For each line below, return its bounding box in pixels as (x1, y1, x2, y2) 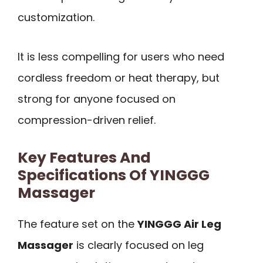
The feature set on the (18, 216, 137, 231)
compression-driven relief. (18, 112, 156, 127)
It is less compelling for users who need (18, 49, 224, 64)
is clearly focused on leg (73, 237, 204, 252)
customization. (18, 10, 95, 25)
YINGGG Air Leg (137, 216, 221, 231)
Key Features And (18, 147, 151, 168)
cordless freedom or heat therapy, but (18, 70, 220, 85)
